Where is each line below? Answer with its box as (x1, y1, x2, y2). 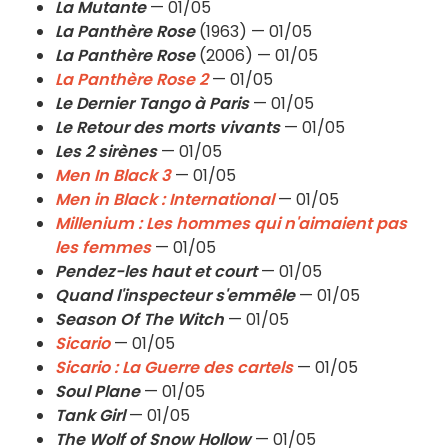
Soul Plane (55, 380, 140, 404)
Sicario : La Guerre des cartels (55, 356, 293, 380)
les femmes (55, 236, 151, 260)
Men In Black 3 (55, 164, 171, 188)
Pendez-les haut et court (55, 260, 257, 284)
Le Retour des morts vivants (55, 116, 280, 140)
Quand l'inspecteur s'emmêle (55, 284, 295, 308)
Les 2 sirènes (55, 140, 157, 164)
